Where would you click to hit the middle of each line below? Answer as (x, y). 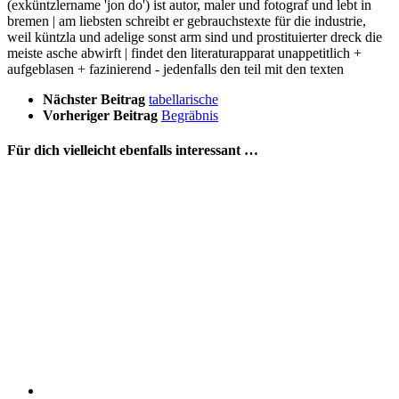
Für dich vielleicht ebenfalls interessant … (133, 151)
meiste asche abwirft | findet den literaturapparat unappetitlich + (184, 53)
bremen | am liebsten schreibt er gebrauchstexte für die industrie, (187, 20)
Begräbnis (190, 115)
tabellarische (183, 99)
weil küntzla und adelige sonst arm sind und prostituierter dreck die (195, 37)
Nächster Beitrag (96, 99)
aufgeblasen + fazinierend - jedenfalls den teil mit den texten (175, 69)
